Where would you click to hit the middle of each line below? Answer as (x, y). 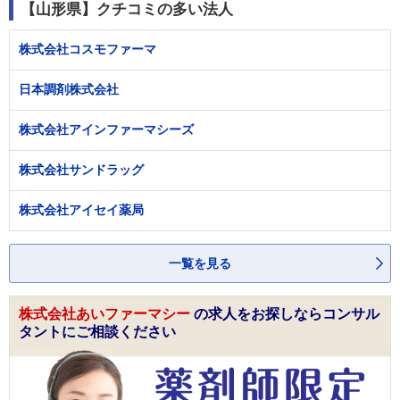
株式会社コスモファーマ (87, 49)
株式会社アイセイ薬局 (81, 209)
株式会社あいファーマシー (106, 313)
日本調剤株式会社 (69, 89)
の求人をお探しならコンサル (287, 313)
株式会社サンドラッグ (81, 169)
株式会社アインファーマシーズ (106, 129)
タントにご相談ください (97, 331)
